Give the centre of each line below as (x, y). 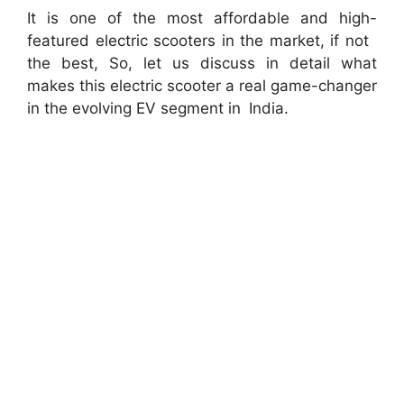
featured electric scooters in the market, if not (202, 40)
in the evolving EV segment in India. (158, 108)
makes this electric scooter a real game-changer (202, 85)
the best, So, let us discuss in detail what (202, 63)
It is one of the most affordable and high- (202, 18)
